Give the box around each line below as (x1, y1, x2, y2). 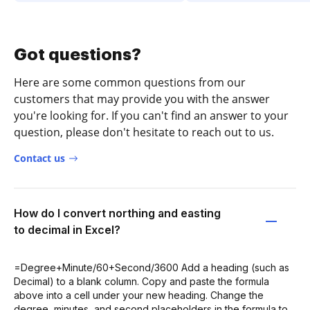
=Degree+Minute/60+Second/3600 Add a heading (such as (14, 261, 289, 273)
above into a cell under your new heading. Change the (14, 289, 264, 301)
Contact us (14, 151, 65, 165)
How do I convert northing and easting (14, 206, 221, 220)
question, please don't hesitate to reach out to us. (14, 124, 274, 140)
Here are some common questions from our (14, 74, 246, 90)
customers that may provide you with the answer (14, 91, 270, 107)
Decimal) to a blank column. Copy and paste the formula (14, 275, 269, 287)
